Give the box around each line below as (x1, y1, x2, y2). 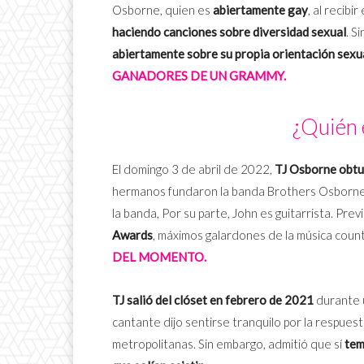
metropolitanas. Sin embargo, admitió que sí (112, 336, 344, 351)
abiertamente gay (213, 2, 308, 17)
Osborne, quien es (112, 2, 213, 17)
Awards (112, 227, 153, 242)
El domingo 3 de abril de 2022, (112, 161, 275, 176)
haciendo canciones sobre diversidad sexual (112, 24, 346, 39)
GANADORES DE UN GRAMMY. (112, 67, 286, 83)
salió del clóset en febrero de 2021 (127, 292, 314, 307)
